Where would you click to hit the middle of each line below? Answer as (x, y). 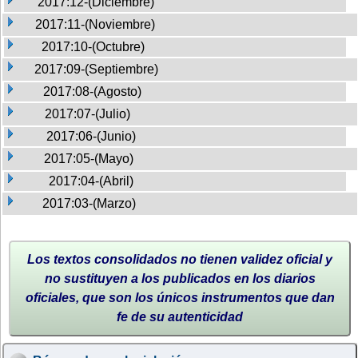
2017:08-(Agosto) (92, 91)
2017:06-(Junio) (91, 136)
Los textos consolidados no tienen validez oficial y (180, 259)
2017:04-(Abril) (91, 181)
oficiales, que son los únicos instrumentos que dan (180, 297)
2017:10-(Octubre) (93, 46)
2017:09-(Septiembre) (96, 69)
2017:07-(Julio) (88, 113)
